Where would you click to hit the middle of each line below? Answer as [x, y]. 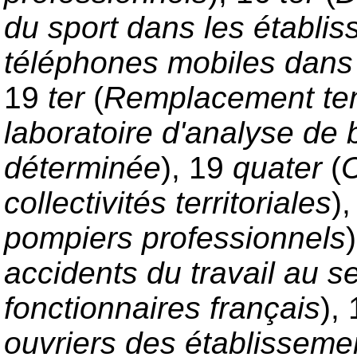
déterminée [82, 167]
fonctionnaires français [162, 308]
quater [282, 167]
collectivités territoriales [168, 202]
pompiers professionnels [175, 237]
